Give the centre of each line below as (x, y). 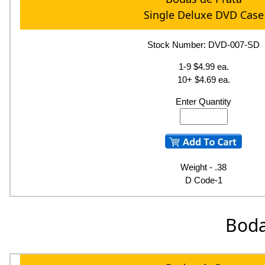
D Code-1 (203, 180)
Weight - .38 (204, 167)
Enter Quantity (204, 101)
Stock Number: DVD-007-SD (204, 44)
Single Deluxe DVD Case (203, 15)
